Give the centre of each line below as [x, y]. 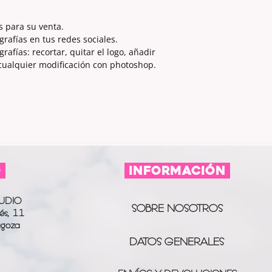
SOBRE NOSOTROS [177, 208]
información [177, 171]
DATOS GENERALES [177, 242]
